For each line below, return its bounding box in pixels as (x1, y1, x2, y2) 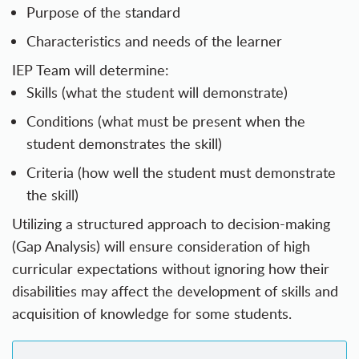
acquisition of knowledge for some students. (12, 304, 292, 324)
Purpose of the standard (26, 2, 180, 22)
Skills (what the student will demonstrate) (26, 83, 288, 103)
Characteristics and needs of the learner (26, 31, 282, 51)
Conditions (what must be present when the (26, 111, 305, 131)
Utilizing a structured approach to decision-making (12, 214, 330, 234)
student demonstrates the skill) (26, 134, 222, 154)
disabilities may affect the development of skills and (12, 281, 338, 301)
